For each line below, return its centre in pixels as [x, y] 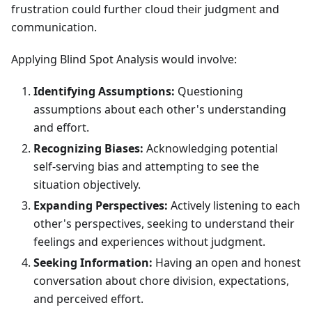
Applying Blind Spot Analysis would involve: [124, 60]
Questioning [209, 92]
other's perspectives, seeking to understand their [164, 224]
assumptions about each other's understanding [160, 110]
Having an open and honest [227, 263]
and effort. [61, 128]
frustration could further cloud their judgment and [145, 9]
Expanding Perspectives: [101, 206]
